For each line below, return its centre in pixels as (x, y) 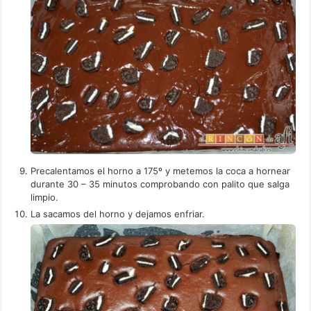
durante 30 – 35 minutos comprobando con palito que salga (160, 184)
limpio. (45, 197)
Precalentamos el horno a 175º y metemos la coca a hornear (161, 170)
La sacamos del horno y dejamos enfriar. (118, 213)
